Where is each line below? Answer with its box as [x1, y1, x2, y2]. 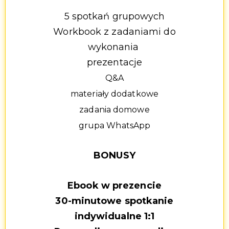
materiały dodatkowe [71, 88, 158, 99]
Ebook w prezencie [67, 180, 162, 192]
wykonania [87, 41, 142, 53]
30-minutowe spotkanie [55, 195, 174, 207]
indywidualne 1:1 [74, 211, 155, 222]
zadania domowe [79, 104, 150, 114]
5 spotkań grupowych [64, 10, 165, 22]
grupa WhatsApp [78, 120, 151, 130]
